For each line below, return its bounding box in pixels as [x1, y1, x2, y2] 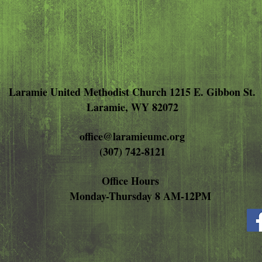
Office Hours [102, 173, 163, 189]
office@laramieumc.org [80, 129, 185, 144]
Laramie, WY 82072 [86, 99, 178, 115]
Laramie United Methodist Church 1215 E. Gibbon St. [9, 84, 256, 100]
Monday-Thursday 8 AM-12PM [53, 188, 211, 204]
